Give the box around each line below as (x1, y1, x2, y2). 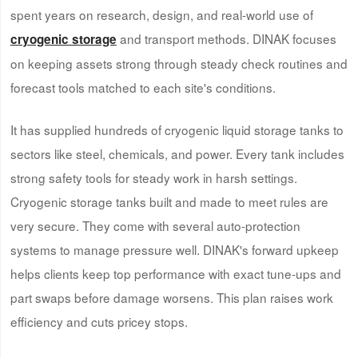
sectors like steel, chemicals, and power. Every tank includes (10, 144, 344, 162)
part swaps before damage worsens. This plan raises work (10, 288, 333, 306)
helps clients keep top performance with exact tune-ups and (10, 264, 341, 282)
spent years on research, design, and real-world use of (10, 5, 313, 23)
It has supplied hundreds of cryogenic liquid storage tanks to (10, 120, 344, 138)
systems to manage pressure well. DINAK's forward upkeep (10, 240, 339, 258)
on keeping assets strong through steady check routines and (10, 54, 348, 72)
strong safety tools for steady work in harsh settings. (10, 168, 297, 186)
